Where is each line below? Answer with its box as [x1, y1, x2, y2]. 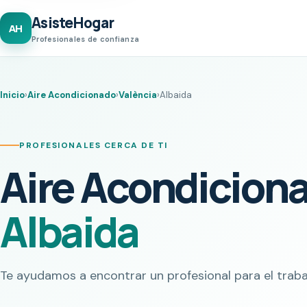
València [119, 89, 157, 101]
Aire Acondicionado [27, 89, 116, 101]
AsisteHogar [32, 13, 114, 32]
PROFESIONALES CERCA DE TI [19, 139, 168, 151]
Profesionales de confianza [32, 34, 140, 44]
